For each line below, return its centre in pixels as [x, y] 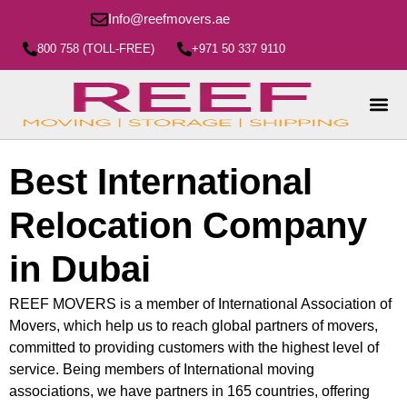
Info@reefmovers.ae [169, 19]
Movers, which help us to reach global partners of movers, [194, 325]
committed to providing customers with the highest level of [194, 347]
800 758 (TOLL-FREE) [96, 49]
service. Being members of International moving [162, 369]
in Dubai [80, 269]
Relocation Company [188, 226]
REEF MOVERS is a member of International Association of [200, 303]
